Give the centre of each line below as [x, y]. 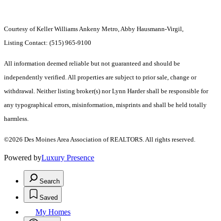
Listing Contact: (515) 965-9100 [48, 42]
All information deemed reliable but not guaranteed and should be [92, 63]
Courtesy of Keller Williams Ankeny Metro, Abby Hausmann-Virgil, [94, 29]
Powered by [23, 157]
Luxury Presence [68, 157]
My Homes [53, 212]
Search [50, 181]
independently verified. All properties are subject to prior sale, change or [100, 77]
